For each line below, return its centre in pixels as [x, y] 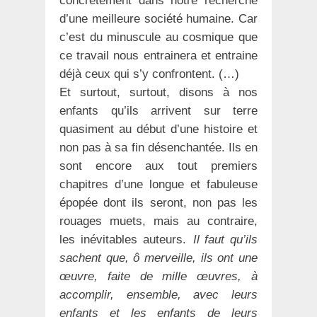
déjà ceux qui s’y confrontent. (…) [149, 74]
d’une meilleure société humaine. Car [158, 19]
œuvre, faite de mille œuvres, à [158, 276]
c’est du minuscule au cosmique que [158, 37]
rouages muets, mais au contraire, [158, 221]
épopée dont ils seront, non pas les [158, 203]
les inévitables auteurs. [123, 240]
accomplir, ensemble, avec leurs [158, 295]
